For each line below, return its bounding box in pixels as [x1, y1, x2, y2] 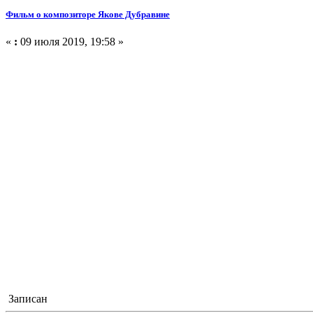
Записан [6, 293, 48, 305]
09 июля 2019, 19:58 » [17, 36, 124, 48]
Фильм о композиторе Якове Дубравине [6, 8, 170, 20]
